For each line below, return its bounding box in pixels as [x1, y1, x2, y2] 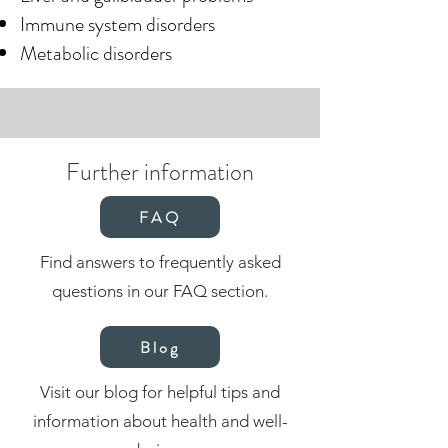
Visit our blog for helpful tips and [40, 382, 280, 402]
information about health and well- [32, 411, 288, 431]
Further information [66, 155, 254, 189]
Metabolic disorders [20, 39, 172, 68]
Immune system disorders [20, 10, 215, 39]
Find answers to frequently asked [39, 252, 281, 272]
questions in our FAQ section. [52, 281, 268, 301]
